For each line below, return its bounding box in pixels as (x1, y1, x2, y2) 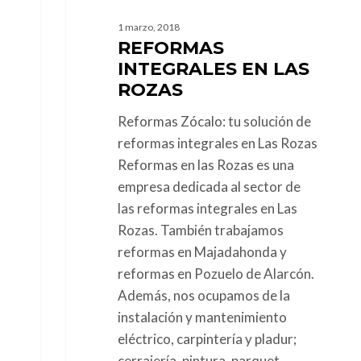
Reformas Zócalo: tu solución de (117, 112, 311, 130)
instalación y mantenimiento (117, 308, 287, 326)
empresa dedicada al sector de (117, 177, 301, 195)
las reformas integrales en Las (117, 199, 297, 217)
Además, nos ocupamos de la (117, 286, 290, 304)
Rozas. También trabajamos (117, 221, 284, 239)
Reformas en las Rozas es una (117, 156, 294, 173)
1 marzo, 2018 (117, 20, 180, 33)
